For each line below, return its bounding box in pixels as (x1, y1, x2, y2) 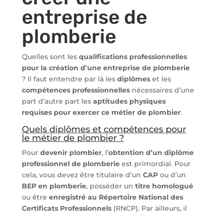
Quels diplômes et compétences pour (21, 124, 186, 135)
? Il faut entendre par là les (21, 75, 117, 83)
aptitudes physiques (93, 97, 166, 106)
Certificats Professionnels (21, 204, 111, 213)
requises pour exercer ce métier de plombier (21, 108, 181, 117)
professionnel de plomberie (21, 159, 120, 168)
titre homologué (135, 182, 193, 190)
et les (150, 75, 171, 83)
